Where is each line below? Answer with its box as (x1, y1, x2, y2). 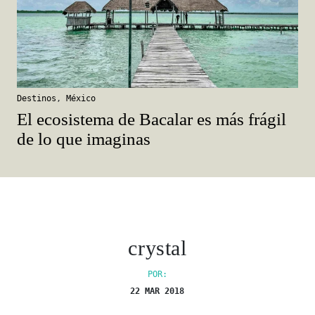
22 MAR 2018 (130, 286, 185, 297)
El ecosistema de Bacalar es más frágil (17, 110, 286, 129)
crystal (128, 236, 187, 260)
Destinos (17, 94, 56, 104)
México (66, 94, 96, 104)
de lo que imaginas (17, 129, 150, 149)
